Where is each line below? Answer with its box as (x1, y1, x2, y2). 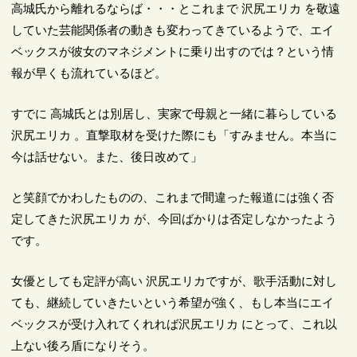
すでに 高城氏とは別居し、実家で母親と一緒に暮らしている (11, 106, 338, 120)
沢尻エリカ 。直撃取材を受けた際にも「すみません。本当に (11, 127, 338, 142)
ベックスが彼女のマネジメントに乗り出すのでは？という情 (11, 44, 335, 58)
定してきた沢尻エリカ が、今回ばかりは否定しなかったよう (11, 211, 338, 226)
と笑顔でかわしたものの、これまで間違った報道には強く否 (11, 190, 335, 204)
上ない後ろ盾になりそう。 (11, 338, 155, 352)
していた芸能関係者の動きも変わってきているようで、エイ (11, 22, 335, 37)
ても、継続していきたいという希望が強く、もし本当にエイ (11, 295, 335, 309)
